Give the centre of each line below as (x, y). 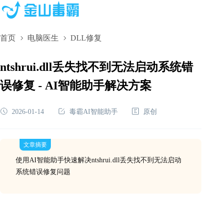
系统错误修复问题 (43, 172)
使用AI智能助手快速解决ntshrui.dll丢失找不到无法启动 (99, 160)
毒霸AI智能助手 (94, 111)
